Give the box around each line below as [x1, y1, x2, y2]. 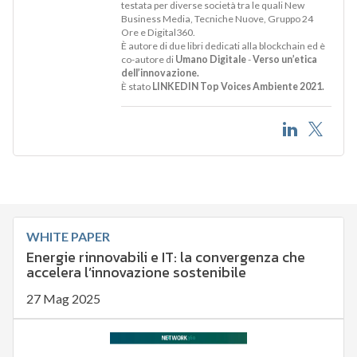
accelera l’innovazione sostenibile [25, 261, 246, 283]
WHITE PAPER [25, 228, 110, 244]
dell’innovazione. [120, 66, 199, 79]
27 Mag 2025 [25, 290, 100, 306]
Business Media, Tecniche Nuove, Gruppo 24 [120, 12, 313, 25]
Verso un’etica [252, 53, 317, 65]
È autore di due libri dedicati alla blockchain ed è [120, 39, 325, 52]
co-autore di [120, 53, 175, 65]
